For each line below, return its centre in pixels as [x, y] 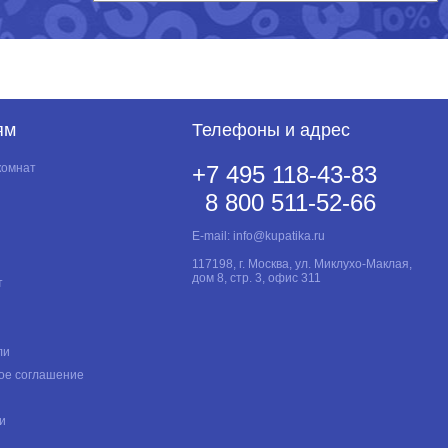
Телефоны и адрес [270, 129]
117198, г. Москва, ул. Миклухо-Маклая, [301, 263]
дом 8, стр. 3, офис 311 [256, 277]
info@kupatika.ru [278, 235]
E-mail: [212, 235]
